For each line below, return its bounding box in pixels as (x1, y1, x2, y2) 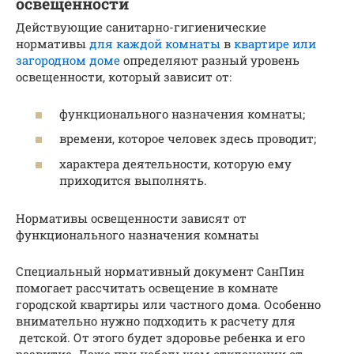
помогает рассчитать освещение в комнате (16, 279, 278, 296)
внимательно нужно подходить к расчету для (16, 312, 296, 329)
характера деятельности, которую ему (59, 155, 292, 171)
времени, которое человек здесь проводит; (59, 130, 316, 147)
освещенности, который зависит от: (16, 69, 232, 85)
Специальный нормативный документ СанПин (16, 262, 304, 279)
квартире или (234, 36, 316, 52)
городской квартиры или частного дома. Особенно (16, 296, 321, 312)
